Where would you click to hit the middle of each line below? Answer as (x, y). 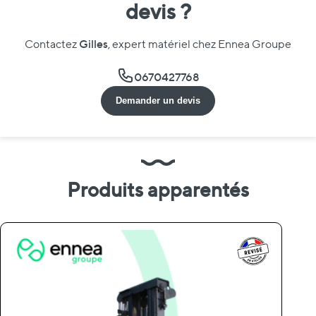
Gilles (93, 43)
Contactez (52, 44)
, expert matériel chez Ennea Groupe (200, 44)
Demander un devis (158, 100)
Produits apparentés (158, 189)
